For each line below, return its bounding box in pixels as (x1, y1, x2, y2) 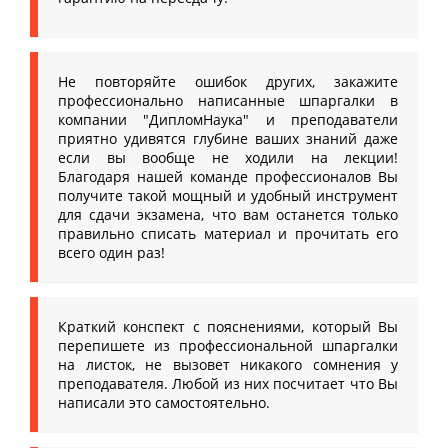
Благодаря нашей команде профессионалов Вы (58, 167, 398, 186)
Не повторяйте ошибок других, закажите (58, 72, 398, 91)
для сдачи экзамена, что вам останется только (58, 205, 398, 224)
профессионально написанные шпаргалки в (58, 91, 398, 110)
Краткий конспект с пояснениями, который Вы (58, 317, 398, 336)
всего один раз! (58, 243, 165, 262)
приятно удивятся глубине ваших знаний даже (58, 129, 398, 148)
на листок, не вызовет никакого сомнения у (58, 355, 398, 374)
